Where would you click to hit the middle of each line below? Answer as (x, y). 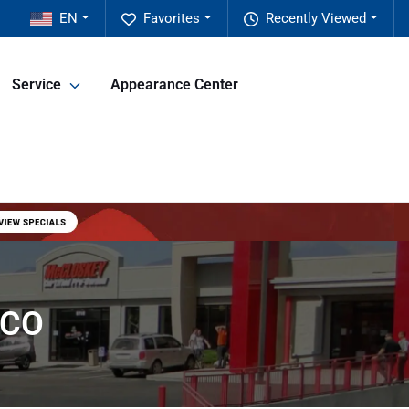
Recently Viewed (316, 18)
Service (37, 85)
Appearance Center (174, 85)
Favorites (172, 18)
